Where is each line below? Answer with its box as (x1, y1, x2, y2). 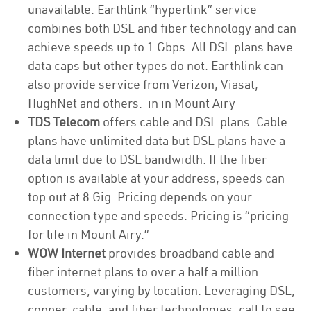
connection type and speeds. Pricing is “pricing (28, 208, 289, 224)
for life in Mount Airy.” (28, 226, 152, 242)
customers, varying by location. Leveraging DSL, (28, 283, 295, 299)
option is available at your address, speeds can (28, 170, 285, 186)
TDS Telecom (28, 114, 100, 130)
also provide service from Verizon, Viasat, (28, 76, 258, 92)
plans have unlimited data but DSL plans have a (28, 133, 285, 149)
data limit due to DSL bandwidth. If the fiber (28, 151, 267, 167)
